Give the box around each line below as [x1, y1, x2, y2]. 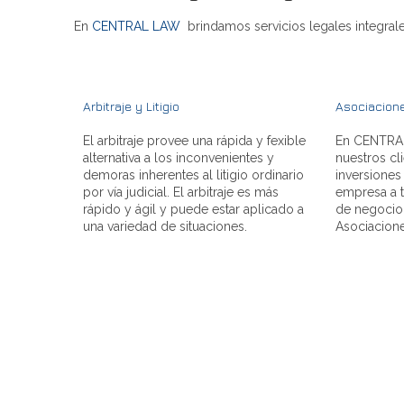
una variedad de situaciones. [83, 218, 247, 234]
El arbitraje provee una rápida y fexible [83, 133, 306, 148]
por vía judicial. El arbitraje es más [83, 184, 279, 199]
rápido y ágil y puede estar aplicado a [83, 201, 304, 216]
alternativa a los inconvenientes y [83, 150, 274, 165]
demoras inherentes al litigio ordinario [83, 167, 304, 182]
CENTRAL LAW [92, 18, 180, 33]
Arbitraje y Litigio [83, 97, 179, 114]
